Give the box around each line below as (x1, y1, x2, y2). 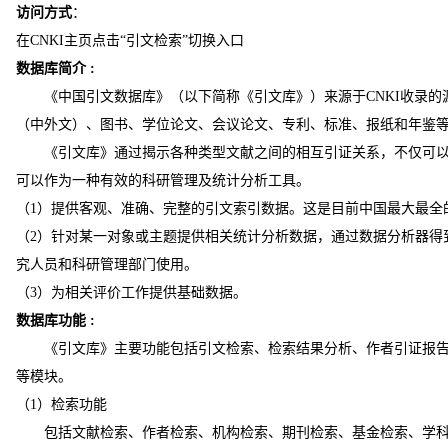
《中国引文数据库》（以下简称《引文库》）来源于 (43, 89, 366, 104)
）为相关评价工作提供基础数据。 (36, 285, 247, 300)
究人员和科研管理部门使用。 (15, 257, 198, 272)
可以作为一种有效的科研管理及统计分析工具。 (15, 173, 310, 188)
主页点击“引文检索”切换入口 (63, 33, 244, 48)
